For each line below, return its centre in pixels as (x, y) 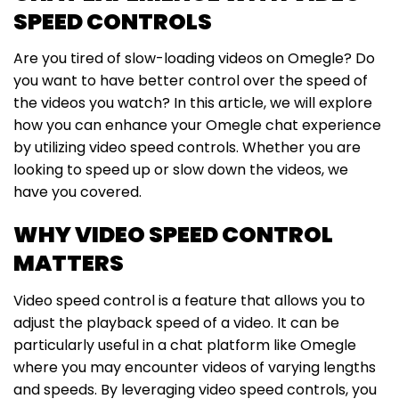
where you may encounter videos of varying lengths (195, 368)
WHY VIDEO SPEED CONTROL (173, 235)
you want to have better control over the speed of (191, 81)
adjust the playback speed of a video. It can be (176, 323)
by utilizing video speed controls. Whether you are (187, 148)
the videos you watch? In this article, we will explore (193, 103)
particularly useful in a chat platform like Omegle (185, 346)
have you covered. (77, 192)
